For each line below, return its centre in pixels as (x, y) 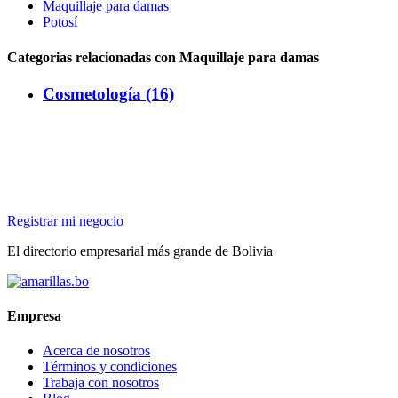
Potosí (60, 22)
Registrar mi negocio (65, 220)
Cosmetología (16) (108, 93)
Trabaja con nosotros (101, 383)
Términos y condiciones (110, 367)
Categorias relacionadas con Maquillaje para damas (163, 57)
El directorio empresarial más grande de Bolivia (140, 251)
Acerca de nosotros (96, 351)
